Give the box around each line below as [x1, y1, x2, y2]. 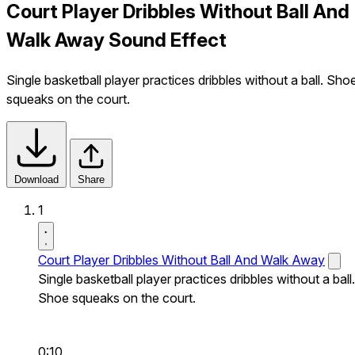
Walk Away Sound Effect [6, 28, 227, 52]
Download [14, 173, 59, 185]
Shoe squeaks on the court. [38, 289, 196, 306]
